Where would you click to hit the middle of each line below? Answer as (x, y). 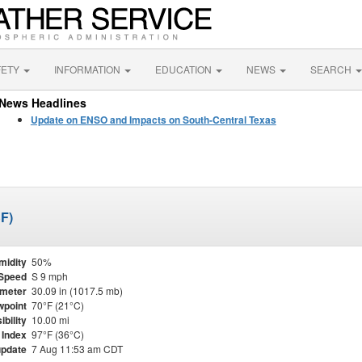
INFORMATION (88, 69)
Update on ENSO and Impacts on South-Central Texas (153, 120)
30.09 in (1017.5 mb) (77, 290)
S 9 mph (50, 276)
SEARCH (332, 69)
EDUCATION (185, 69)
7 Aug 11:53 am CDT (77, 349)
